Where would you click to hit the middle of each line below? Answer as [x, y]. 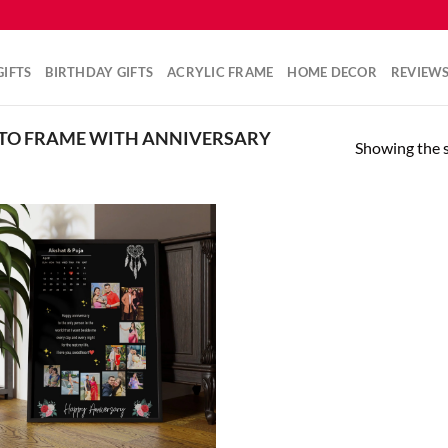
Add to [181, 294]
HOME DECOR [332, 72]
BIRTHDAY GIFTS [99, 72]
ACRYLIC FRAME [220, 72]
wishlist [181, 308]
